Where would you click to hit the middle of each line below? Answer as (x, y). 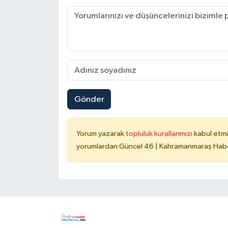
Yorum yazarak (101, 133)
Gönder (89, 99)
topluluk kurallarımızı (160, 133)
